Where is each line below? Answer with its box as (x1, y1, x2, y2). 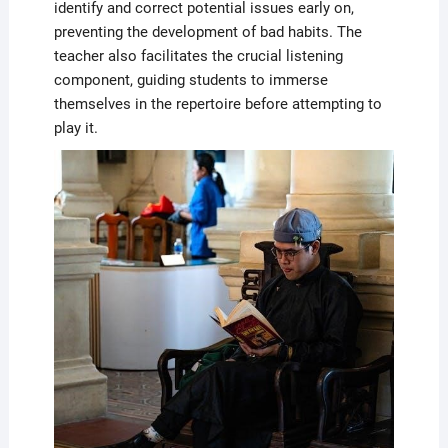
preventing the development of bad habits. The (53, 22, 362, 41)
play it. (53, 118, 98, 137)
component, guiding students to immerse (53, 70, 328, 89)
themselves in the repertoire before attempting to (53, 94, 382, 113)
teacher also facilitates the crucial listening (53, 46, 343, 65)
